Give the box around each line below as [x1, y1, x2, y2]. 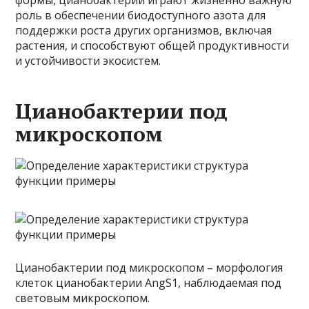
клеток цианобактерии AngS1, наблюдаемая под [15, 275, 282, 290]
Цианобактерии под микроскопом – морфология [15, 260, 283, 275]
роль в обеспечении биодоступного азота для [15, 8, 266, 23]
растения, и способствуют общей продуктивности [15, 38, 290, 53]
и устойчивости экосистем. [15, 53, 161, 68]
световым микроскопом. [15, 290, 150, 306]
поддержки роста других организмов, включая [15, 23, 272, 38]
